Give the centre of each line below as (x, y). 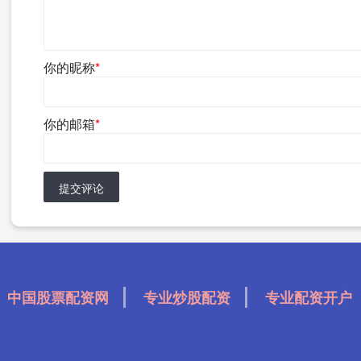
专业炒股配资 (187, 297)
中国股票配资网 (58, 297)
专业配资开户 (308, 297)
